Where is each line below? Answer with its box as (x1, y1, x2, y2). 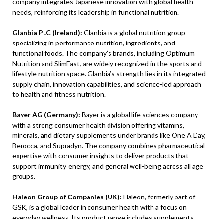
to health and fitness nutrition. (12, 90, 106, 99)
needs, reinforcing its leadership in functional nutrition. (12, 8, 179, 17)
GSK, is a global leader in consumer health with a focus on (12, 203, 187, 212)
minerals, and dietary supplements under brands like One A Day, (12, 131, 206, 140)
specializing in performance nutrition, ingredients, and (12, 39, 175, 47)
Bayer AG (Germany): (12, 110, 80, 119)
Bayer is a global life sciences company (80, 110, 198, 119)
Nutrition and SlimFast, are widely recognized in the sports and (12, 59, 202, 68)
